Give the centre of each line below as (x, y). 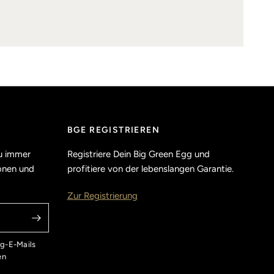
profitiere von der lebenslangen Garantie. (150, 169)
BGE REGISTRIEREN (113, 130)
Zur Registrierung (102, 196)
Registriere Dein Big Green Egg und (138, 154)
